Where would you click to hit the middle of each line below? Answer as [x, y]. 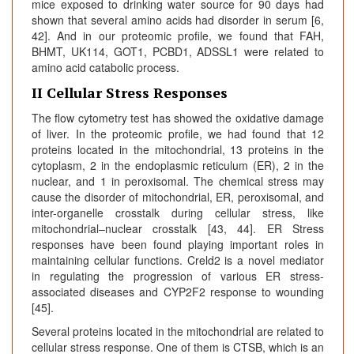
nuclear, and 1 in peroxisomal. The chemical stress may [178, 181]
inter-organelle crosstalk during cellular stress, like [178, 213]
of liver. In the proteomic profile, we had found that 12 [178, 134]
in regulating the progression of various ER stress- [178, 276]
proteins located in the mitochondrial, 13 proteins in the [178, 150]
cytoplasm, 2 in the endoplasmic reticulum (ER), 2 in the [178, 166]
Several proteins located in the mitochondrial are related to [178, 331]
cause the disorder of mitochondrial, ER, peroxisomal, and [178, 197]
